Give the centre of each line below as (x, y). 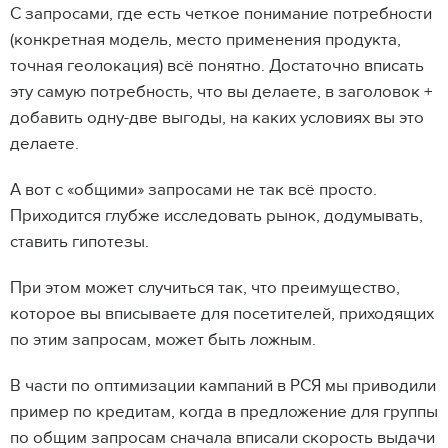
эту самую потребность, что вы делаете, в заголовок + (221, 91)
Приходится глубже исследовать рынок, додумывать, (216, 215)
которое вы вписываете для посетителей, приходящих (222, 313)
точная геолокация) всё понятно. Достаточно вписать (217, 65)
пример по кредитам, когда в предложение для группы (224, 411)
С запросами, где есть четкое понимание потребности (221, 13)
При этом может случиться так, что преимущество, (205, 287)
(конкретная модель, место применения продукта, (205, 39)
